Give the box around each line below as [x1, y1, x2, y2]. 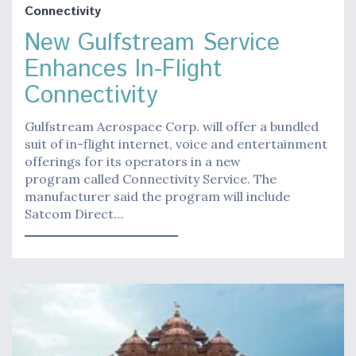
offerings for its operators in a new [25, 153, 241, 169]
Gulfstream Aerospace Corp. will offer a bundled [25, 118, 319, 134]
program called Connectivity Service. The [25, 170, 277, 187]
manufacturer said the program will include [25, 188, 290, 204]
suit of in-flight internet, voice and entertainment [25, 135, 327, 152]
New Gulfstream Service [25, 25, 280, 60]
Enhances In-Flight [25, 52, 222, 87]
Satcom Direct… [25, 205, 123, 222]
